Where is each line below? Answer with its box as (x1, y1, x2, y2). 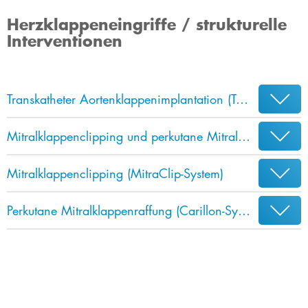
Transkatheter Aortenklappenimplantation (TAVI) (236, 91, 248, 107)
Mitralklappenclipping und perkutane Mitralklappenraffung (238, 128, 250, 144)
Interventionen (7, 31, 122, 51)
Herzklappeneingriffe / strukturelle (7, 14, 287, 34)
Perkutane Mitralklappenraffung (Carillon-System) (238, 202, 250, 219)
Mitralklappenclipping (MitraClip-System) (7, 165, 223, 181)
